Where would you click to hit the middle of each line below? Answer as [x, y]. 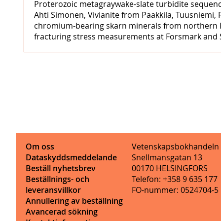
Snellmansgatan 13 [167, 157]
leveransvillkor [53, 190]
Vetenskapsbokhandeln [175, 147]
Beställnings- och [57, 179]
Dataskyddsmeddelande [71, 157]
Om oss [40, 147]
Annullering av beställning [74, 201]
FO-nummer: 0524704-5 [175, 190]
